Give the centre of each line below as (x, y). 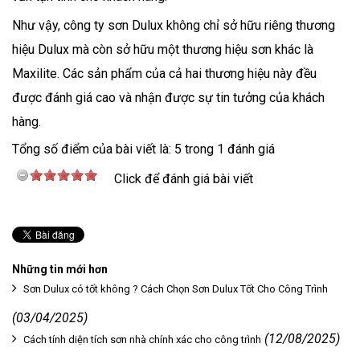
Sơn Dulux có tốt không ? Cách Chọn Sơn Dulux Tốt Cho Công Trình (176, 289)
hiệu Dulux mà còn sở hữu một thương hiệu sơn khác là (163, 49)
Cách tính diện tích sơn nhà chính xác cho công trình (142, 340)
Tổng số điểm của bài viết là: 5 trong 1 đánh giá (143, 149)
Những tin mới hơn (60, 269)
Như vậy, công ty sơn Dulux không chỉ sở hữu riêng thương (174, 25)
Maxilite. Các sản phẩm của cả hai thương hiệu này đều (164, 74)
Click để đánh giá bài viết (184, 179)
